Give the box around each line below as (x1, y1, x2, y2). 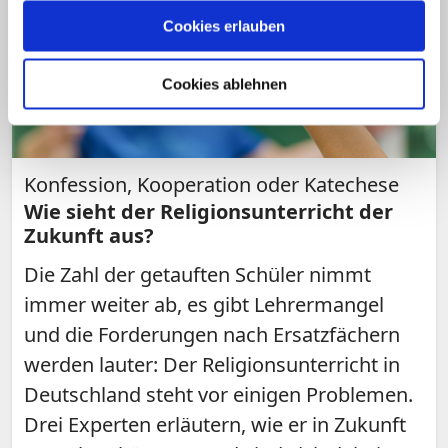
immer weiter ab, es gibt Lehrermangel (24, 291, 384, 319)
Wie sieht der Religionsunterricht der (24, 198, 393, 226)
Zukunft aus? (24, 222, 154, 250)
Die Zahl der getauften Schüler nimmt (24, 261, 371, 289)
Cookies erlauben (163, 17, 285, 34)
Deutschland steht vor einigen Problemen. (24, 381, 413, 409)
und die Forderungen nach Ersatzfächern (24, 321, 400, 349)
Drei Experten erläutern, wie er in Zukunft (24, 411, 406, 439)
